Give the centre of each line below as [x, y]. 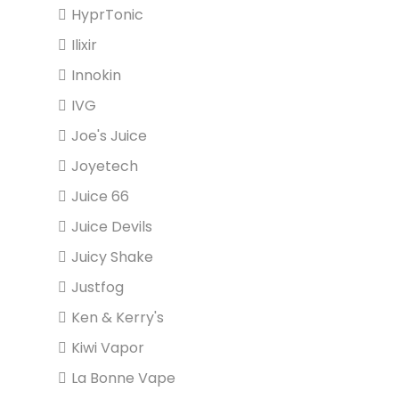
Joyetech [105, 166]
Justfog [98, 287]
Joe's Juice [109, 136]
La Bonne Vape [123, 378]
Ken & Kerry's [118, 318]
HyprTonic [107, 15]
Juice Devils [112, 227]
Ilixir [84, 45]
